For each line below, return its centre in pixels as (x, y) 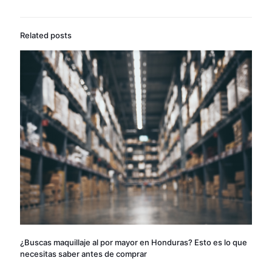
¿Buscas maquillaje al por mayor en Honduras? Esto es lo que (134, 242)
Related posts (46, 36)
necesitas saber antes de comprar (83, 253)
